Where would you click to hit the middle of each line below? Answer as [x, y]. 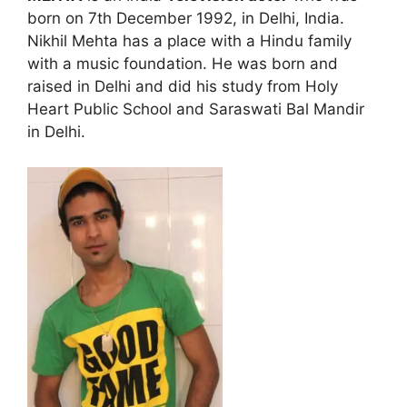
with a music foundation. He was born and [183, 64]
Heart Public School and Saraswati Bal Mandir [196, 109]
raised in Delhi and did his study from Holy [183, 86]
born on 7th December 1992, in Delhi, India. [186, 18]
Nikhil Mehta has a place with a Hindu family [189, 41]
